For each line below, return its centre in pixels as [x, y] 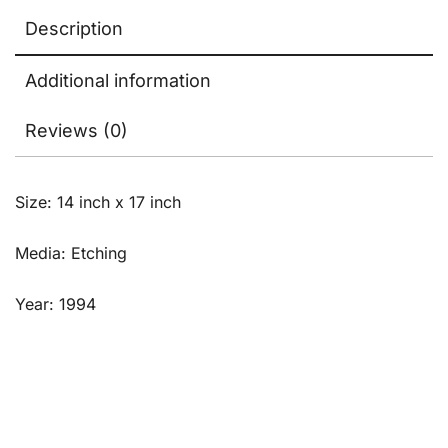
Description [74, 28]
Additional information [118, 80]
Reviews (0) [76, 130]
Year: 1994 [55, 303]
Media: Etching [71, 252]
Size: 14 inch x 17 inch [98, 201]
